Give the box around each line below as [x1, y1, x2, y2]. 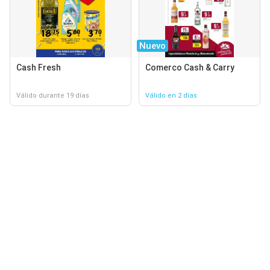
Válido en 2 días [145, 92, 197, 99]
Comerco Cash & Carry [145, 63, 234, 72]
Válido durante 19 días [16, 92, 89, 99]
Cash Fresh [16, 63, 61, 72]
